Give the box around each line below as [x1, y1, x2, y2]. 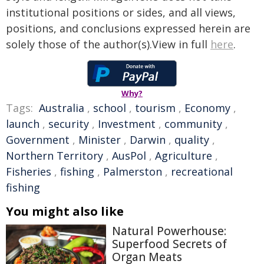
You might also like [6, 203, 124, 219]
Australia [39, 101, 84, 115]
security [48, 117, 89, 131]
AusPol [112, 148, 146, 163]
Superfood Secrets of [112, 236, 227, 252]
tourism [135, 101, 176, 115]
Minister [78, 133, 121, 147]
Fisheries [6, 164, 51, 179]
